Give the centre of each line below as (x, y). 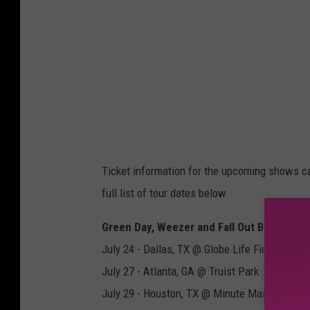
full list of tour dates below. (165, 193)
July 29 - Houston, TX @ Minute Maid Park (198, 294)
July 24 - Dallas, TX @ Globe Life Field (189, 249)
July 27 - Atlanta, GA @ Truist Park (180, 272)
